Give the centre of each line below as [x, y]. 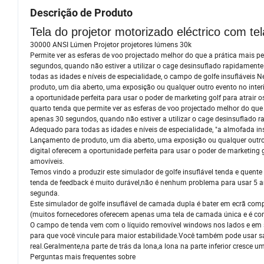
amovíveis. [47, 161]
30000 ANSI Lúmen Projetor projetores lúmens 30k [111, 44]
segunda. [45, 193]
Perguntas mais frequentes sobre [83, 257]
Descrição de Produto [81, 13]
